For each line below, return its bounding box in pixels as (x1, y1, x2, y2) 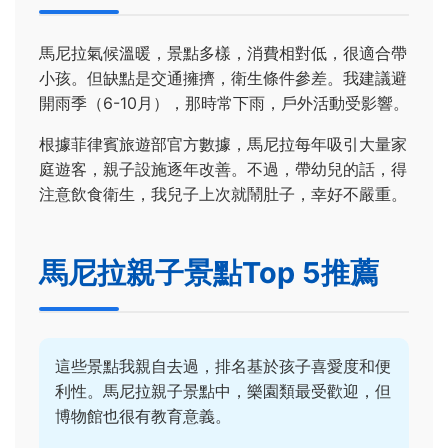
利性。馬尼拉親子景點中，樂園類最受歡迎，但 (55, 380, 391, 401)
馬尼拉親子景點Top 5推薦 (39, 255, 379, 291)
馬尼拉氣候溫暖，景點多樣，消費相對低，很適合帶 (39, 43, 407, 64)
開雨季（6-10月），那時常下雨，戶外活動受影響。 (39, 93, 409, 114)
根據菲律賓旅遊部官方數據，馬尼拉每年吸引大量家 (39, 134, 407, 155)
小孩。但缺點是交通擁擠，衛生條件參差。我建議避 (39, 68, 407, 89)
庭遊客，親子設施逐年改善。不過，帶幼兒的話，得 (39, 159, 407, 180)
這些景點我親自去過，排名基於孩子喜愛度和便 (55, 355, 391, 376)
